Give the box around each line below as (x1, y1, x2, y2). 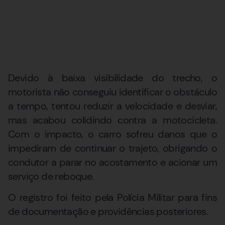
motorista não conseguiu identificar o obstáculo (8, 85, 217, 98)
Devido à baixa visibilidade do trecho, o (8, 71, 217, 84)
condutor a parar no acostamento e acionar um (8, 155, 217, 169)
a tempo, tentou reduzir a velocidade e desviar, (8, 99, 217, 113)
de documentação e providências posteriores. (8, 205, 208, 218)
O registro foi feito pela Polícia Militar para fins (8, 191, 217, 204)
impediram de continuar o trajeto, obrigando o (8, 141, 217, 155)
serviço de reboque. (8, 169, 94, 183)
